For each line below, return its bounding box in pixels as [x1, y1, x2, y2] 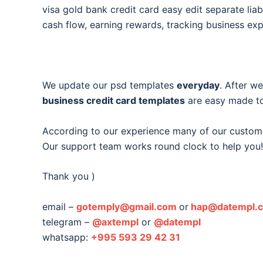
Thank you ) [42, 170, 95, 183]
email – [42, 200, 76, 213]
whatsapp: [42, 231, 91, 243]
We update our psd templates [42, 79, 177, 91]
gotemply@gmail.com [76, 200, 177, 213]
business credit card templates [42, 94, 185, 106]
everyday [177, 79, 220, 91]
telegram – [42, 215, 92, 228]
